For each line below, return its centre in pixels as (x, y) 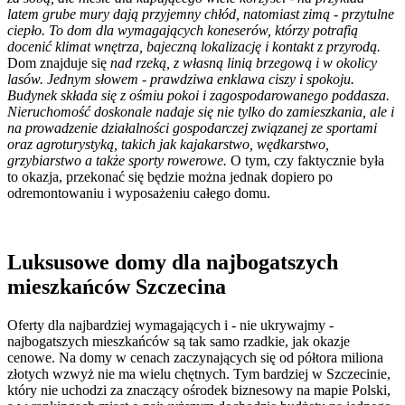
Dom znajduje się (59, 63)
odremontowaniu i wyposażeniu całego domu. (139, 193)
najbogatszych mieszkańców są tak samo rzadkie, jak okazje (179, 342)
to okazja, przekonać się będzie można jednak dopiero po (170, 177)
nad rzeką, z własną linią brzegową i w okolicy (244, 63)
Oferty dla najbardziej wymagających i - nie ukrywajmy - (170, 325)
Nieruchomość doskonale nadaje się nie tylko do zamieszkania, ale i (201, 112)
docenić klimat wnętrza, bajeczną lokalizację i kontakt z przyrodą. (194, 47)
